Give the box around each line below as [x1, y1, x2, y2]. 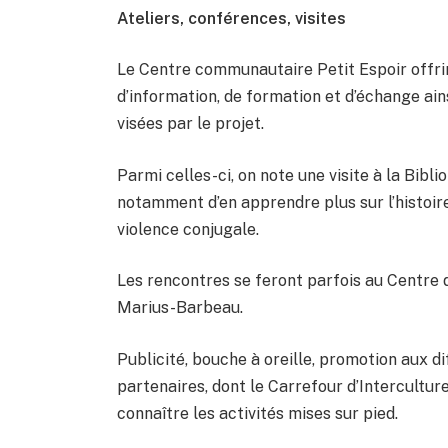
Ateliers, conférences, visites [117, 8, 347, 28]
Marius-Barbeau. [117, 298, 244, 318]
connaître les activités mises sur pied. [117, 404, 399, 423]
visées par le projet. [117, 114, 265, 134]
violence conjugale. [117, 219, 260, 239]
